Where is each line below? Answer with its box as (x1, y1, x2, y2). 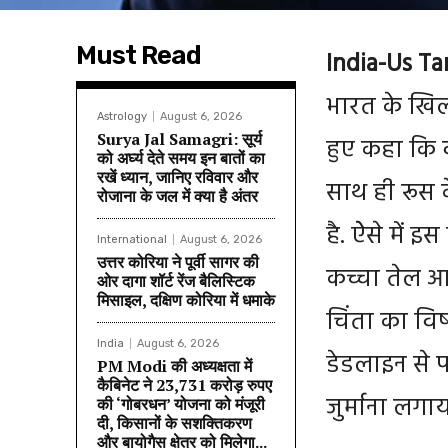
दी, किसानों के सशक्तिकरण (97, 411, 252, 434)
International (97, 232, 167, 246)
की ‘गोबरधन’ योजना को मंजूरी (97, 392, 265, 415)
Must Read (76, 39, 201, 71)
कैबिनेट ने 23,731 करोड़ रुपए (97, 373, 272, 396)
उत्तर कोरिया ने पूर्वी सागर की (97, 250, 259, 273)
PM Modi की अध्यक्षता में (97, 354, 252, 377)
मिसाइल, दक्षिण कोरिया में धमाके (97, 288, 275, 311)
